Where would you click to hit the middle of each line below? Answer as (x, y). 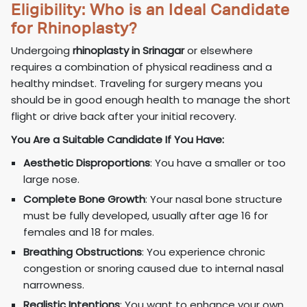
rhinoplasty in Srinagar (129, 51)
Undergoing (42, 51)
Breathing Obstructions (83, 252)
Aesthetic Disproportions (87, 163)
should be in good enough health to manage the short (151, 100)
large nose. (53, 180)
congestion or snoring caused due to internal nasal (154, 269)
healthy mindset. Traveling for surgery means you (137, 84)
